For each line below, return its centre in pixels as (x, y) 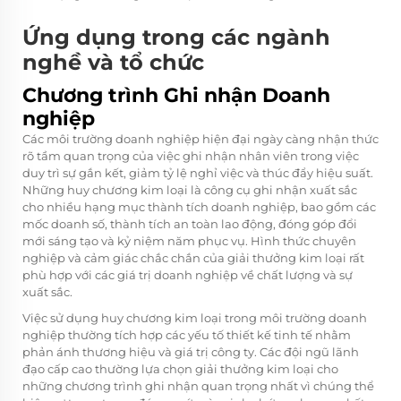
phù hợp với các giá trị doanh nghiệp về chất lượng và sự (188, 274)
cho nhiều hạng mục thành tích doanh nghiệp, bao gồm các (199, 206)
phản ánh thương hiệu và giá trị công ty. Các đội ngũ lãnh (191, 351)
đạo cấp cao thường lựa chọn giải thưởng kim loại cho (180, 368)
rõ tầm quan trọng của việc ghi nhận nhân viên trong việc (191, 155)
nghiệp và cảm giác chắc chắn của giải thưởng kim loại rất (193, 257)
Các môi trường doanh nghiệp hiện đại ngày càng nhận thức (200, 138)
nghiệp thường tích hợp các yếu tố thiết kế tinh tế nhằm (187, 334)
